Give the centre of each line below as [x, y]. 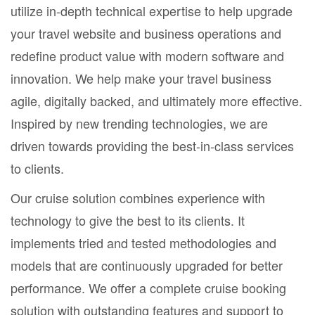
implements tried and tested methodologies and [143, 242]
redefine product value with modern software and [147, 55]
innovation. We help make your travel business [141, 78]
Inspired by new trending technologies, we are [139, 123]
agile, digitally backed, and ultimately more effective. [156, 100]
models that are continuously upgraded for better [147, 265]
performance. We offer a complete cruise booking [148, 287]
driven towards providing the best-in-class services [152, 145]
